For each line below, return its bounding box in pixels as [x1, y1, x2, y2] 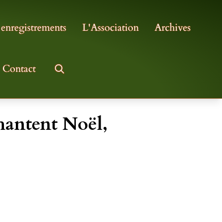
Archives [155, 21, 191, 35]
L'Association [82, 21, 139, 35]
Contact [2, 62, 36, 76]
